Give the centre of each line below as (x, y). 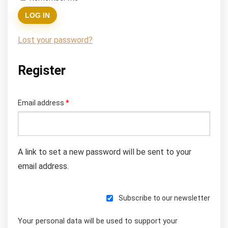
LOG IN (37, 15)
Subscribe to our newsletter (164, 198)
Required (83, 102)
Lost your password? (55, 40)
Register (42, 70)
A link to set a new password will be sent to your (105, 152)
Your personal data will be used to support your (98, 221)
